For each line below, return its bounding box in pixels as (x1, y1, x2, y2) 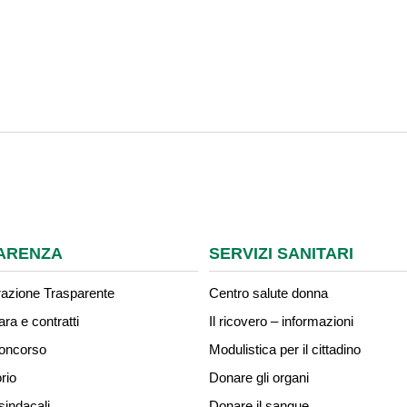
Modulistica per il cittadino (209, 342, 361, 357)
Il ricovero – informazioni (209, 313, 353, 329)
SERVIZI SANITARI (209, 244, 353, 263)
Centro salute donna (209, 285, 328, 301)
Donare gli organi (209, 370, 309, 385)
